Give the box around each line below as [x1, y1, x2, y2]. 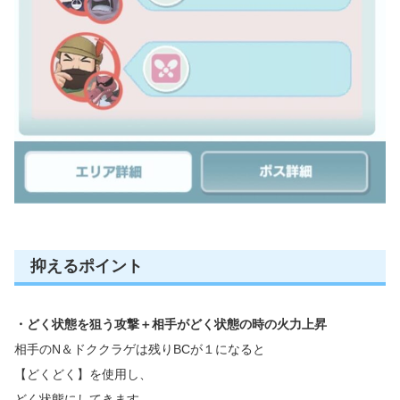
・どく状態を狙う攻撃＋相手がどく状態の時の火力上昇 [14, 317, 327, 332]
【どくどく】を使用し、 [14, 367, 152, 382]
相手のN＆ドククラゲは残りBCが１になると [14, 342, 265, 357]
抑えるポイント [30, 257, 143, 276]
